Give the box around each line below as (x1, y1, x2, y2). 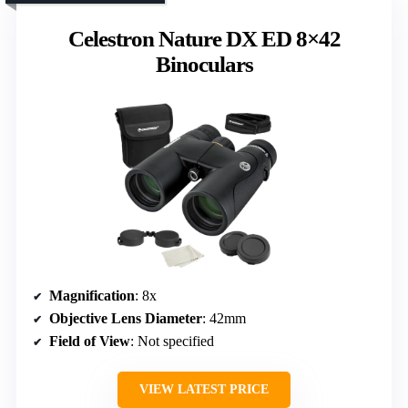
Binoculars (155, 52, 253, 77)
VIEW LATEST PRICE (139, 382, 269, 397)
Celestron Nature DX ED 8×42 (67, 26, 341, 52)
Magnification (49, 288, 135, 304)
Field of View (49, 333, 130, 350)
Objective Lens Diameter (49, 311, 202, 327)
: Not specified (130, 333, 214, 350)
